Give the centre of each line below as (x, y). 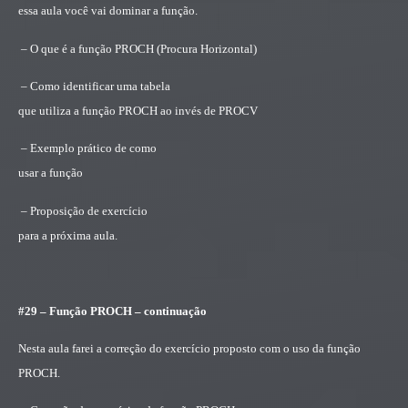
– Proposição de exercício (84, 210)
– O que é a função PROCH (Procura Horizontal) (139, 48)
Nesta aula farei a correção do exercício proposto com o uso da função (189, 349)
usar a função (51, 173)
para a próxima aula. (68, 235)
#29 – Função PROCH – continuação (112, 311)
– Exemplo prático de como (89, 148)
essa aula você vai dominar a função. (108, 11)
